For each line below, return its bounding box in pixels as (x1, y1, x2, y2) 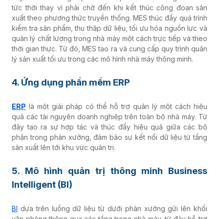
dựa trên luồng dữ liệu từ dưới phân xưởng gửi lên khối (18, 204, 207, 213)
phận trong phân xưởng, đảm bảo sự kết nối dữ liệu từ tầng (12, 132, 207, 141)
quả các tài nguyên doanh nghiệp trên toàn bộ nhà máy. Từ (12, 112, 207, 121)
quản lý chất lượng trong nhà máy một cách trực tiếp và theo (12, 34, 207, 43)
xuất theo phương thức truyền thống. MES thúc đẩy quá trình (12, 13, 207, 22)
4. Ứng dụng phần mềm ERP (12, 76, 130, 88)
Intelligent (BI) (12, 178, 72, 190)
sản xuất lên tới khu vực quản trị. (12, 143, 115, 152)
